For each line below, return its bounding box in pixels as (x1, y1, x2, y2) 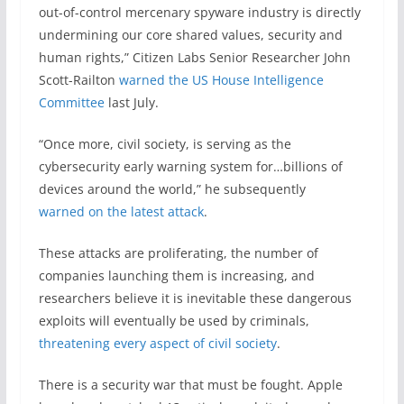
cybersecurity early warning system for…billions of (38, 158, 343, 175)
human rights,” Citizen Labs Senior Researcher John (38, 49, 351, 66)
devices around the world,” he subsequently (38, 180, 306, 197)
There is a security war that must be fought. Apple (38, 376, 343, 393)
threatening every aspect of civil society (38, 335, 277, 352)
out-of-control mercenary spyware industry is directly (38, 4, 361, 21)
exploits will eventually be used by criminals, (38, 312, 309, 329)
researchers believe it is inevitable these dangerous (38, 289, 352, 307)
